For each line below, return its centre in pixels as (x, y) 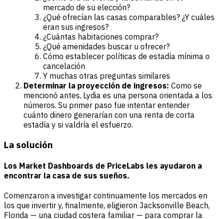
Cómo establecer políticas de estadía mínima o (126, 56)
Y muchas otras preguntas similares (107, 76)
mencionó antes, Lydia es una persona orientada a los (118, 96)
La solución (28, 144)
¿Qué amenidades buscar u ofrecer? (106, 47)
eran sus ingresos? (76, 27)
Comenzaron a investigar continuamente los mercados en (106, 196)
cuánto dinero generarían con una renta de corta (109, 115)
